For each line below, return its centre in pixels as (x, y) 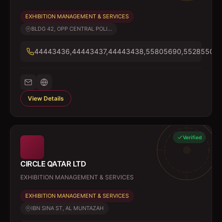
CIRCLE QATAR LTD (53, 164)
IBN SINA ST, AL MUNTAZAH (67, 208)
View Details (46, 98)
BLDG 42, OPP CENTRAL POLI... (72, 29)
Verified (192, 137)
